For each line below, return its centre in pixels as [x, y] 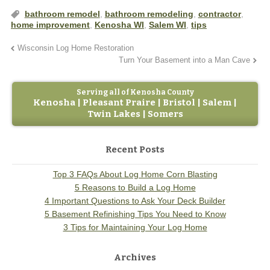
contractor [219, 14]
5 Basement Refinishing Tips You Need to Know [135, 214]
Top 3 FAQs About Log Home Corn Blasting [135, 174]
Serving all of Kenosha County [135, 93]
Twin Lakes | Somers [135, 114]
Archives [135, 257]
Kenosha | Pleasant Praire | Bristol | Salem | [135, 103]
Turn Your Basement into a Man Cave [184, 61]
